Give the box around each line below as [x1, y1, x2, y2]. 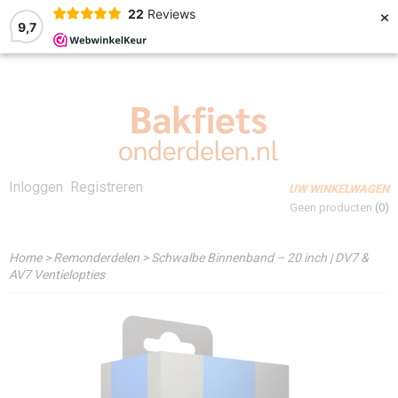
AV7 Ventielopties [9, 267, 105, 282]
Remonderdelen [53, 251, 139, 265]
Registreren [70, 179, 143, 195]
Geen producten [290, 201, 375, 214]
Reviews [147, 5, 195, 21]
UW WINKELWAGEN [289, 182, 389, 195]
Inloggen [9, 179, 63, 195]
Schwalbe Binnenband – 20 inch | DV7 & [151, 251, 369, 265]
